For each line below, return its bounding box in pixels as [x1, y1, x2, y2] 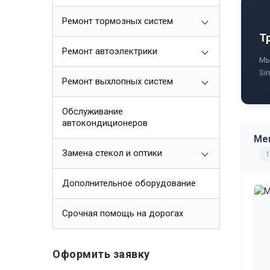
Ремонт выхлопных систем [62, 76, 173, 87]
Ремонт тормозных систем [62, 16, 173, 27]
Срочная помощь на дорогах [62, 208, 183, 219]
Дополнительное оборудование [62, 178, 196, 189]
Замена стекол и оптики [62, 148, 162, 159]
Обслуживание [62, 106, 123, 117]
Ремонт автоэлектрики [62, 46, 157, 57]
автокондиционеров [62, 118, 148, 128]
